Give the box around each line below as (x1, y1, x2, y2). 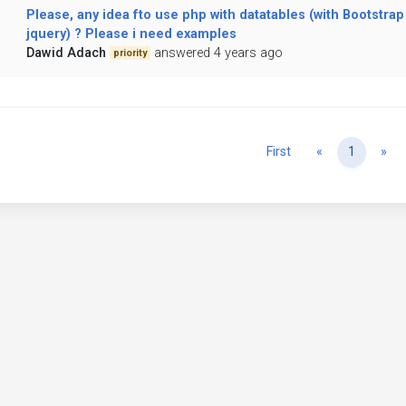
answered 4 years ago (154, 45, 284, 62)
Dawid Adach (25, 45, 106, 62)
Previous (322, 143, 373, 159)
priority (112, 46, 147, 59)
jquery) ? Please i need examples (25, 26, 237, 43)
